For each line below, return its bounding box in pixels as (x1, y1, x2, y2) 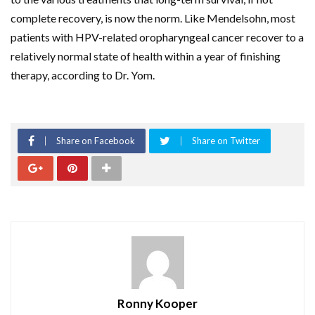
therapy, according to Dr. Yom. (11, 68, 155, 82)
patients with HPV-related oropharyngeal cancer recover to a (11, 30, 304, 44)
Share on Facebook (56, 135, 135, 147)
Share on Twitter (192, 135, 260, 147)
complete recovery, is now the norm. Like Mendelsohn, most (11, 11, 295, 25)
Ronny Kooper (117, 296, 198, 311)
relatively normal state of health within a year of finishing (11, 49, 281, 63)
